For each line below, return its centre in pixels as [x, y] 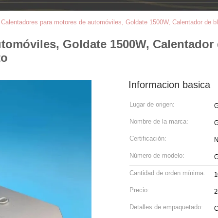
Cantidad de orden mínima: [167, 173]
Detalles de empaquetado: [166, 207]
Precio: [139, 190]
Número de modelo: [157, 155]
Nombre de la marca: [159, 121]
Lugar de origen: [152, 104]
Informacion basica [169, 85]
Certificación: [148, 138]
